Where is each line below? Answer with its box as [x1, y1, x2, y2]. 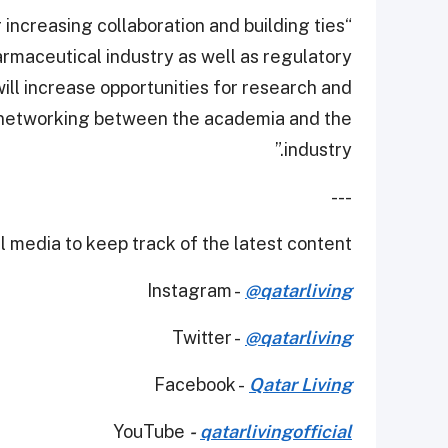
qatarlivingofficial [200, 420, 352, 442]
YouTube [113, 420, 189, 442]
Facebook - [154, 373, 249, 395]
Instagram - [147, 279, 245, 301]
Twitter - [172, 326, 245, 348]
